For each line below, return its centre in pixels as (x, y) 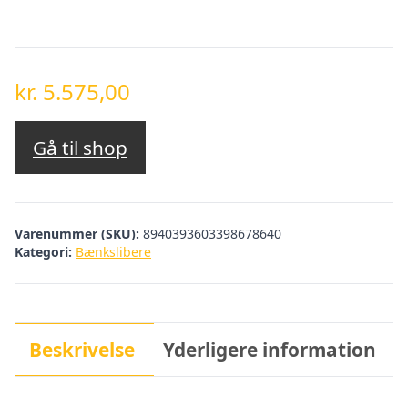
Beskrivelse (82, 349)
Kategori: (43, 251)
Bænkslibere (113, 251)
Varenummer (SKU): (79, 233)
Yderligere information (270, 349)
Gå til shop (80, 148)
